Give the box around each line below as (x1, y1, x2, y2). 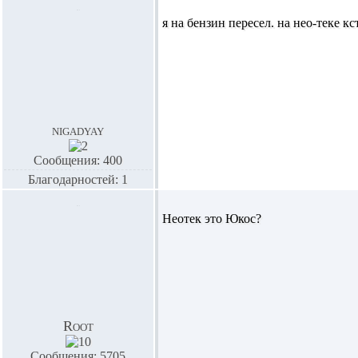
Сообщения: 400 (34, 153, 122, 167)
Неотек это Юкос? (162, 212, 261, 225)
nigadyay (52, 122, 104, 138)
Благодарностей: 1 (28, 173, 128, 186)
